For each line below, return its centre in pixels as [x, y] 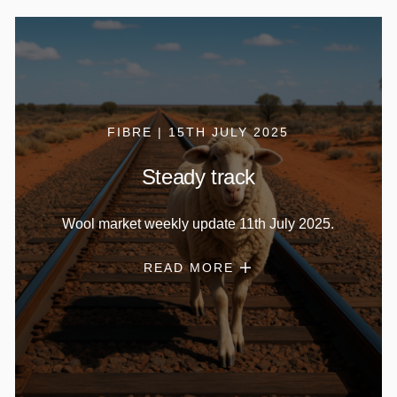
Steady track [198, 176]
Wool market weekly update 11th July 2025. [198, 223]
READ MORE [189, 267]
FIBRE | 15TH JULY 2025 [198, 132]
